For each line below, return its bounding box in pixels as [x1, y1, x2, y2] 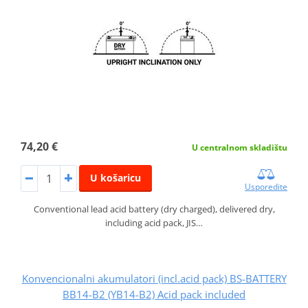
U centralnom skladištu [192, 141, 288, 153]
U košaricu [89, 170, 141, 184]
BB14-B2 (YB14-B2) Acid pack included [63, 287, 245, 302]
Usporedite [245, 181, 288, 193]
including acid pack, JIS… [105, 217, 203, 230]
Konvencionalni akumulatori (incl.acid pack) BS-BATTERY [21, 272, 287, 286]
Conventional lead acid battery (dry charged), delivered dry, [33, 203, 275, 216]
